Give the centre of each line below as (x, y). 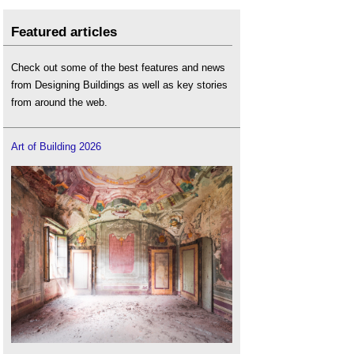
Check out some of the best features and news (118, 68)
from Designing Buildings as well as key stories (119, 85)
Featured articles (64, 32)
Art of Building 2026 (56, 146)
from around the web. (59, 102)
